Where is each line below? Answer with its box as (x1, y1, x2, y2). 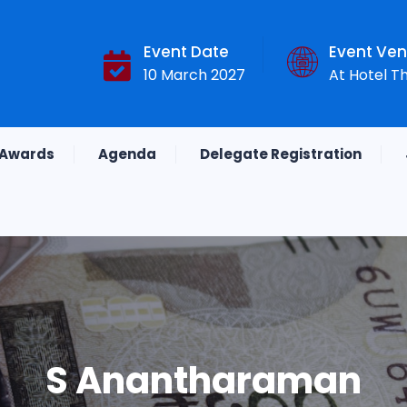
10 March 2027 (144, 65, 245, 85)
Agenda (98, 144, 156, 164)
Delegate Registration (200, 144, 362, 164)
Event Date (144, 41, 229, 63)
